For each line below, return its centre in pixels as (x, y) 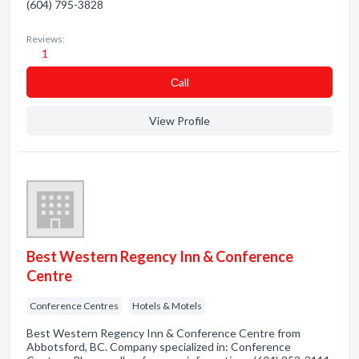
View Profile (179, 121)
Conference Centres (74, 306)
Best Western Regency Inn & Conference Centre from (163, 333)
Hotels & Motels (167, 306)
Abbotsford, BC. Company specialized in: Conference (159, 347)
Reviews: (46, 39)
